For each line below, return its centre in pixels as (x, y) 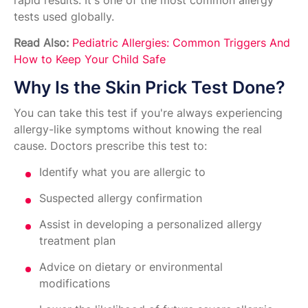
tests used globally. (64, 17)
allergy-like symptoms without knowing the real (138, 130)
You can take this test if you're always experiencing (148, 113)
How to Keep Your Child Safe (90, 59)
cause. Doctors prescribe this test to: (110, 146)
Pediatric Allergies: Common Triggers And (181, 43)
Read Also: (41, 43)
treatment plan (77, 241)
